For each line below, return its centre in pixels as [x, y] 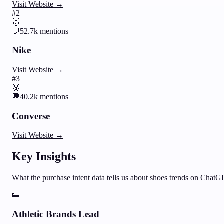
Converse [31, 116]
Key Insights [44, 157]
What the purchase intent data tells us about [81, 178]
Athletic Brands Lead [56, 214]
